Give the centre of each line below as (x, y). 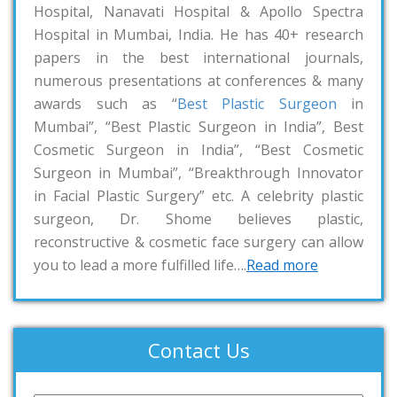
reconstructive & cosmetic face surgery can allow (198, 242)
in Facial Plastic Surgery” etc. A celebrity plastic (198, 196)
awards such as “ (105, 104)
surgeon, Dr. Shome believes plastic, (198, 219)
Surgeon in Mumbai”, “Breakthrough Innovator (198, 173)
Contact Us (198, 350)
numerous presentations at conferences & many (198, 81)
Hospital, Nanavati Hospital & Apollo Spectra (198, 12)
